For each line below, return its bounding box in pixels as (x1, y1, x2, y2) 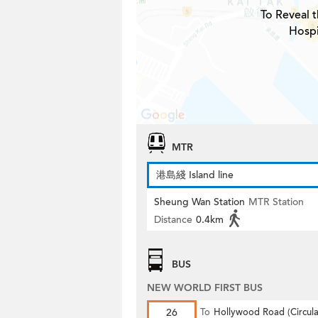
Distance (154, 213, 192, 226)
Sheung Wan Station (154, 195, 245, 209)
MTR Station (248, 195, 304, 209)
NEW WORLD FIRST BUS (147, 281, 263, 295)
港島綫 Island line (156, 168, 234, 182)
